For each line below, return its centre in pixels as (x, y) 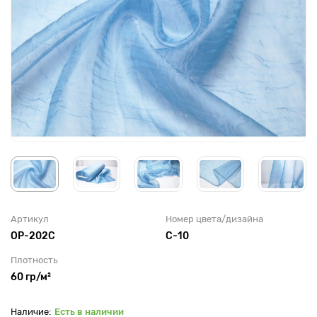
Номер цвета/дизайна (214, 219)
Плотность (34, 260)
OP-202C (33, 236)
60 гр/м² (31, 277)
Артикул (30, 219)
